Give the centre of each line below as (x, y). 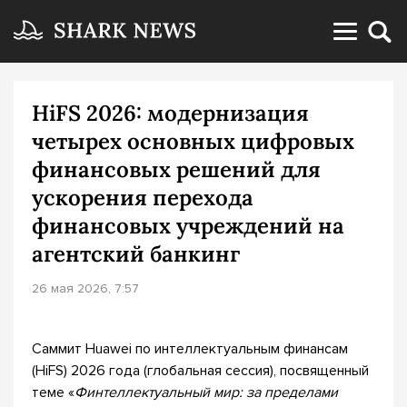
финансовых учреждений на (188, 226)
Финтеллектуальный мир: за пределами (206, 392)
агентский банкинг (136, 254)
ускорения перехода (143, 198)
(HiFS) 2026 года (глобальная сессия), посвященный (200, 371)
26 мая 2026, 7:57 (85, 288)
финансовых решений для (176, 169)
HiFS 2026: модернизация (170, 113)
